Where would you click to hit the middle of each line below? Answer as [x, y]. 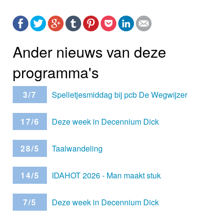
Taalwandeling [77, 148]
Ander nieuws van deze [90, 51]
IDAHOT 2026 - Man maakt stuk [107, 175]
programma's [56, 72]
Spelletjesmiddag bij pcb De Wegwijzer [120, 94]
